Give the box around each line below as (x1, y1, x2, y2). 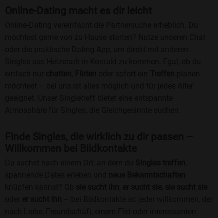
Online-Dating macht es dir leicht (5, 5, 152, 17)
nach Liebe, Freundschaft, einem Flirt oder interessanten (5, 207, 196, 217)
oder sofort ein (96, 69, 150, 79)
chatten (46, 69, 72, 79)
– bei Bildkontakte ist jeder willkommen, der (62, 195, 213, 204)
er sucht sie (123, 182, 162, 192)
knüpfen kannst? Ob (5, 182, 76, 192)
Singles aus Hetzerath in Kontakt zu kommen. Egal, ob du (5, 57, 201, 67)
